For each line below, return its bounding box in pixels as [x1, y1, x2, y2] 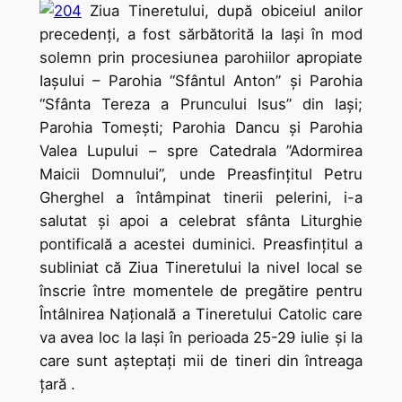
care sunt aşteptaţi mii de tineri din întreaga [39, 352, 363, 371]
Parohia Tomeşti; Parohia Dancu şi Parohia [39, 118, 363, 137]
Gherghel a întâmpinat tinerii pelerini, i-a [39, 188, 363, 207]
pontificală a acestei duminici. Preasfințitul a [39, 235, 363, 254]
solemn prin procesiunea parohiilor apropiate [39, 48, 363, 67]
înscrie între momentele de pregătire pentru [39, 282, 363, 301]
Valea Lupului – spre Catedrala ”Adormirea [39, 142, 363, 161]
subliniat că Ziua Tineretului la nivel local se [39, 258, 363, 277]
